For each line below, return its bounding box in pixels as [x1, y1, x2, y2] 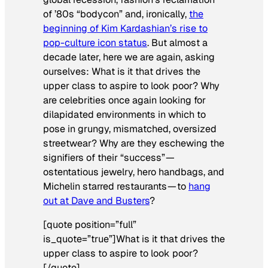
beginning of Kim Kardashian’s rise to [43, 22, 208, 35]
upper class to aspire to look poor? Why [43, 79, 220, 92]
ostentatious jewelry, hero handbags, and [43, 165, 224, 178]
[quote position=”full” [43, 218, 136, 232]
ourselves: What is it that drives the [43, 65, 200, 78]
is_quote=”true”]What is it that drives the [43, 233, 225, 246]
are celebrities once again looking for [43, 93, 206, 106]
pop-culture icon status [43, 36, 147, 49]
